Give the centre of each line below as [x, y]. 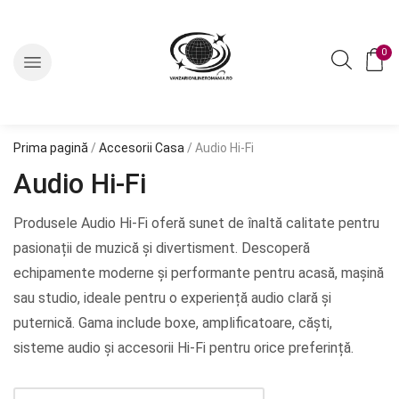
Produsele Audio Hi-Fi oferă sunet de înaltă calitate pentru [196, 223]
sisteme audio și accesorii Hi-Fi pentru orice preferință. [183, 348]
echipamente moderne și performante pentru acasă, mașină [199, 273]
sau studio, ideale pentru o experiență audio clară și [172, 298]
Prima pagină [51, 148]
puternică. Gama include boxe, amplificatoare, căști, [173, 323]
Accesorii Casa [142, 148]
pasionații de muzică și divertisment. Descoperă [162, 248]
